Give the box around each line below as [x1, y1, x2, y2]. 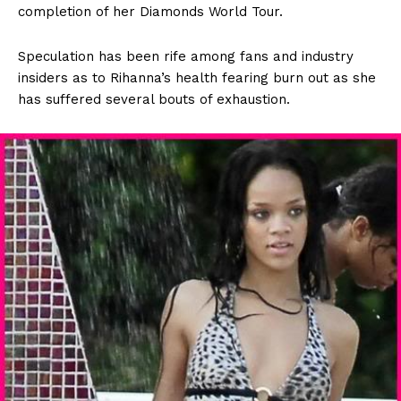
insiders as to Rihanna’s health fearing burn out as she [18, 69, 376, 86]
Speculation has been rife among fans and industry [18, 47, 354, 64]
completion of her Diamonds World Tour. [18, 3, 283, 20]
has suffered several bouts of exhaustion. [18, 90, 290, 107]
